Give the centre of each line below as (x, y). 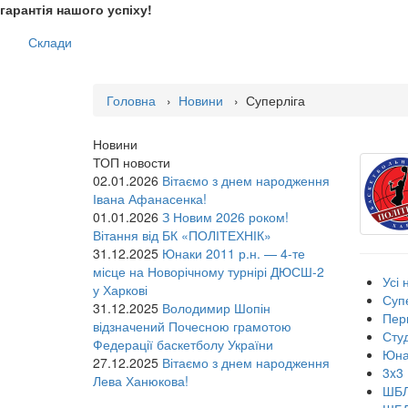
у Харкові (120, 290)
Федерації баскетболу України (183, 345)
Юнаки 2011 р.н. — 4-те (234, 254)
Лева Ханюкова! (141, 381)
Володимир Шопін (216, 308)
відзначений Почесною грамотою (192, 326)
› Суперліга (264, 101)
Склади (50, 42)
